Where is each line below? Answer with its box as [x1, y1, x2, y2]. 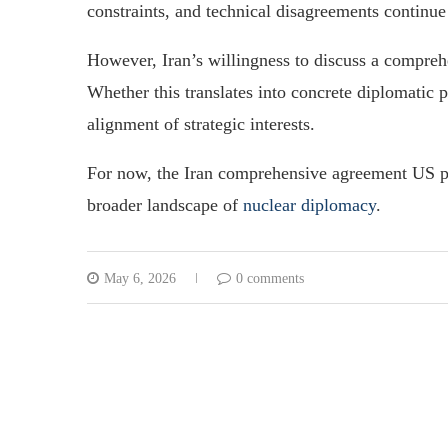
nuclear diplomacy [243, 194, 376, 215]
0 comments [236, 270, 304, 286]
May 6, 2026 [104, 270, 176, 286]
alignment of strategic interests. [87, 113, 315, 134]
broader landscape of [87, 194, 243, 215]
